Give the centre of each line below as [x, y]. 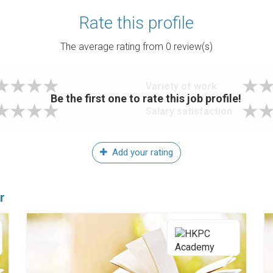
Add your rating [141, 152]
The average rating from [113, 47]
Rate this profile [136, 23]
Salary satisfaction [189, 111]
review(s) [192, 47]
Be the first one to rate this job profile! [146, 98]
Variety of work [181, 86]
